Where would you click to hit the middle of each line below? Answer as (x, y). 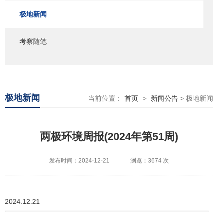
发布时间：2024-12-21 (79, 161)
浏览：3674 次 (150, 161)
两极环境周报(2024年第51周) (109, 136)
